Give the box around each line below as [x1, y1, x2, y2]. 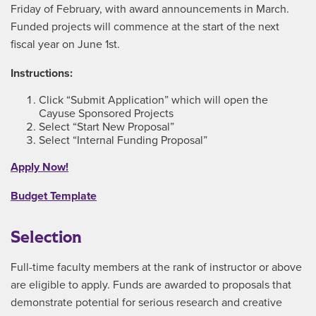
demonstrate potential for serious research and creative [11, 296, 282, 310]
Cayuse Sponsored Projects [39, 107, 174, 121]
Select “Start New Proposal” [39, 120, 174, 134]
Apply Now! [11, 160, 68, 174]
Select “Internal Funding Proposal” [39, 133, 207, 147]
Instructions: [11, 66, 73, 80]
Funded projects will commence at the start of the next [11, 20, 279, 34]
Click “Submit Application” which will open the [39, 93, 268, 107]
